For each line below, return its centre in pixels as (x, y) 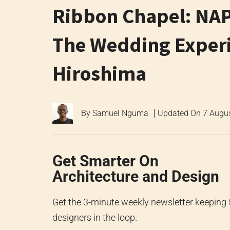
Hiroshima (99, 74)
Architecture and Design (136, 177)
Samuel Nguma (120, 113)
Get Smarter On (106, 161)
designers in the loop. (95, 218)
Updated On (180, 113)
